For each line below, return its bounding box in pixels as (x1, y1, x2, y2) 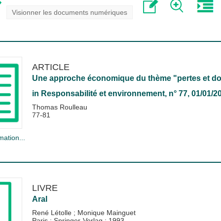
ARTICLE (32, 61, 70, 72)
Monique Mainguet (77, 208, 136, 217)
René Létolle (32, 208, 74, 217)
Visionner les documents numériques (12, 8, 127, 16)
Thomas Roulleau (32, 103, 87, 111)
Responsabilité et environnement (40, 89, 165, 98)
